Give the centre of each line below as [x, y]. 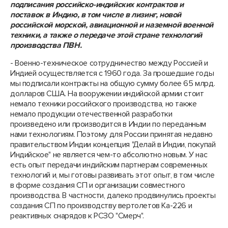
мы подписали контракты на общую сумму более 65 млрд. [113, 83]
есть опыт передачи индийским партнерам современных [109, 165]
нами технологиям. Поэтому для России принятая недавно [111, 134]
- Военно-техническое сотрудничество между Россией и [109, 63]
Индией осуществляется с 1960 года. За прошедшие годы [112, 73]
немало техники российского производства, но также [104, 104]
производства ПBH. [46, 45]
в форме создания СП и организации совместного [98, 185]
